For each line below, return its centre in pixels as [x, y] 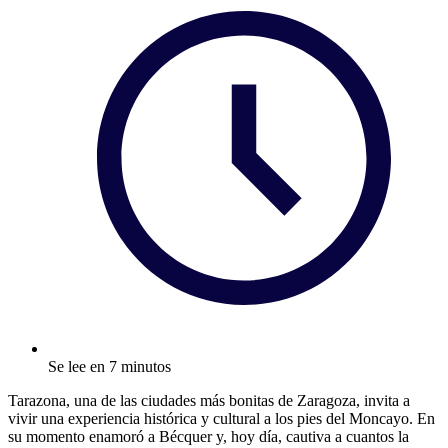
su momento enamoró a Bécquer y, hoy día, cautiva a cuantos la [208, 436]
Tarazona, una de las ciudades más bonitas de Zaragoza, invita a [209, 400]
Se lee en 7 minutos [109, 366]
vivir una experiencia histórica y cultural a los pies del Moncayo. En [221, 418]
